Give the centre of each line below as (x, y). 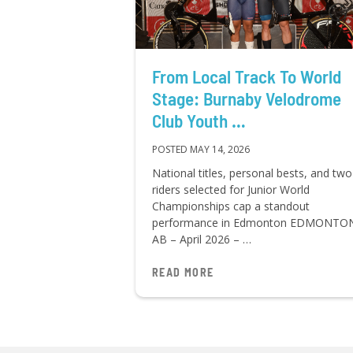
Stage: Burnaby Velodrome (247, 98)
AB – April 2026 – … (202, 239)
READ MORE (183, 272)
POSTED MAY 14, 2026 (201, 149)
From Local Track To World (247, 76)
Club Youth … (199, 120)
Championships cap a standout (231, 206)
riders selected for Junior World (231, 189)
